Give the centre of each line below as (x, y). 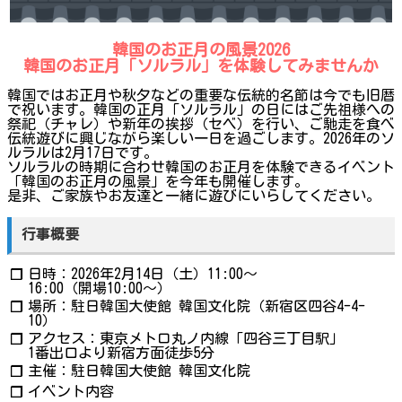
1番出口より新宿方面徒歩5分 (121, 352)
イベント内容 (71, 391)
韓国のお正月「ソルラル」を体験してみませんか (201, 66)
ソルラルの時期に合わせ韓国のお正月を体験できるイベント (201, 167)
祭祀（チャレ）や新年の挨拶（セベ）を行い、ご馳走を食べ (201, 124)
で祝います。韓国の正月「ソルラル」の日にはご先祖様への (201, 110)
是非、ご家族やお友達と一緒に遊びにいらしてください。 (194, 196)
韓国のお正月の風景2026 (201, 50)
